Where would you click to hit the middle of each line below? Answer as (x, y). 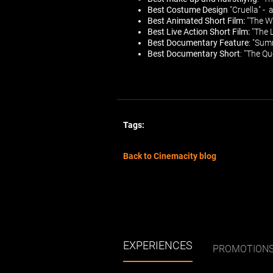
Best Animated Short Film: (196, 21)
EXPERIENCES (158, 245)
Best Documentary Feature (198, 43)
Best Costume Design (188, 10)
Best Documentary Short (194, 54)
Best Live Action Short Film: (199, 32)
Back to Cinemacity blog (170, 156)
